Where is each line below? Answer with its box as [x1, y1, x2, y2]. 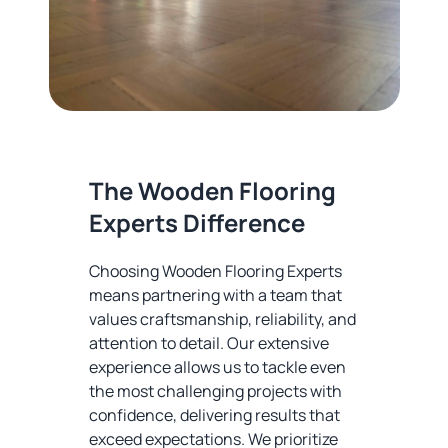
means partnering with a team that [88, 284, 342, 307]
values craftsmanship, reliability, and [88, 308, 356, 331]
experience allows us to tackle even [88, 356, 346, 379]
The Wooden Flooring [88, 174, 336, 208]
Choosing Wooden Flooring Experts [88, 260, 342, 283]
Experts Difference [88, 206, 305, 240]
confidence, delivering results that [88, 404, 340, 427]
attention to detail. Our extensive [88, 332, 329, 355]
